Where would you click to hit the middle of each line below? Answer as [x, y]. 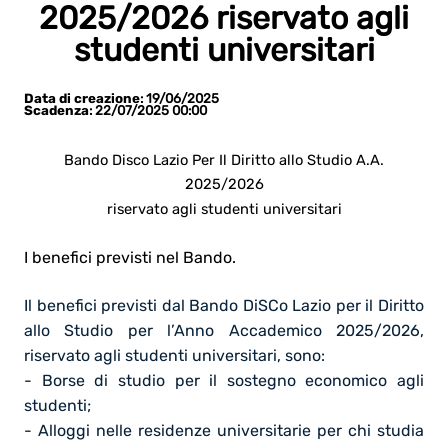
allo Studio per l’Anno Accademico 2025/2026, [224, 330]
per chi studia [367, 430]
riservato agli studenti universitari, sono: [174, 355]
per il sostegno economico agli [294, 380]
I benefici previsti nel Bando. [130, 257]
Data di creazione [82, 99]
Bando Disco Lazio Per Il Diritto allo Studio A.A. [224, 159]
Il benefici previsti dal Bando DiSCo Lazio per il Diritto [224, 305]
